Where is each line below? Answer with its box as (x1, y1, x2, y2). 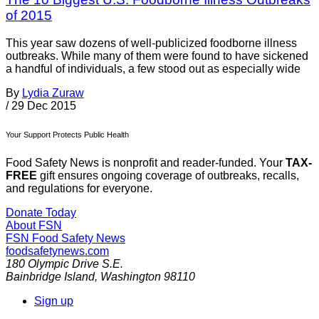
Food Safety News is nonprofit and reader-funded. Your (6, 156, 286, 169)
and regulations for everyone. (6, 182, 152, 194)
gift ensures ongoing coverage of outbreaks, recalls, (37, 169, 299, 182)
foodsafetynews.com (6, 244, 109, 257)
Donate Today (6, 206, 76, 219)
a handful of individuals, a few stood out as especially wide (6, 62, 300, 75)
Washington (100, 270, 161, 283)
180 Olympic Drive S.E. (6, 257, 123, 270)
